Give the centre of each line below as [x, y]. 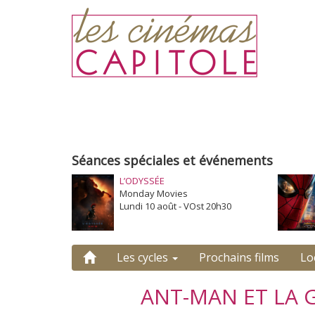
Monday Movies [153, 194]
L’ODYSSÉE [142, 181]
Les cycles [144, 258]
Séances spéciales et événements [172, 161]
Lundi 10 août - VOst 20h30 [175, 206]
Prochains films [239, 258]
